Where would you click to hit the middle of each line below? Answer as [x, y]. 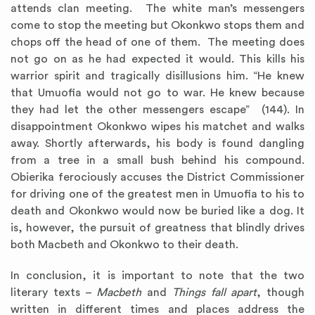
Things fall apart [212, 293]
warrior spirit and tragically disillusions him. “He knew [157, 76]
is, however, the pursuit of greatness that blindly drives [157, 228]
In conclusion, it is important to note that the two [157, 276]
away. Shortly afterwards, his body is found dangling [157, 144]
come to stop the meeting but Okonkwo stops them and [157, 26]
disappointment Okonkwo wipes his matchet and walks [157, 127]
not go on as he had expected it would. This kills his [157, 59]
